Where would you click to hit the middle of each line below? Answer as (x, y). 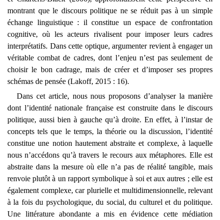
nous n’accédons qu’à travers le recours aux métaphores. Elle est (110, 155)
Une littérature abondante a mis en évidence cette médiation (110, 214)
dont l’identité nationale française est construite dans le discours (110, 108)
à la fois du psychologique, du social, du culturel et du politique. (110, 202)
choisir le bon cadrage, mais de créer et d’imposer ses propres (110, 69)
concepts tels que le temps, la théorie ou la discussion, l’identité (110, 131)
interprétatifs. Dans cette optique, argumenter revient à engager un (110, 46)
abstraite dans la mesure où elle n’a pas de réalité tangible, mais (110, 166)
